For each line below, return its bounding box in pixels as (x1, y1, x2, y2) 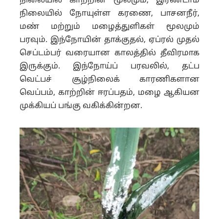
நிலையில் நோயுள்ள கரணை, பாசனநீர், (20, 9, 199, 19)
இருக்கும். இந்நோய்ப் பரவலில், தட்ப (20, 62, 199, 72)
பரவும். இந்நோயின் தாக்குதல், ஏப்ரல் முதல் (20, 35, 199, 45)
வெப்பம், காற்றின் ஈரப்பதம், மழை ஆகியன (20, 88, 199, 98)
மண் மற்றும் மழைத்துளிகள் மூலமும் (20, 22, 199, 32)
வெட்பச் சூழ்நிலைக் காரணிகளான (20, 75, 199, 85)
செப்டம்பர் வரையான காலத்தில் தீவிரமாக (20, 48, 199, 59)
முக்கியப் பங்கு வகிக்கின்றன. (20, 101, 142, 111)
